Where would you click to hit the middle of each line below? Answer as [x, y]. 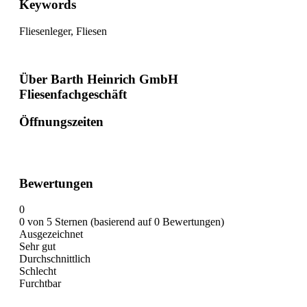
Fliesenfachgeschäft [73, 94]
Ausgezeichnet [51, 234]
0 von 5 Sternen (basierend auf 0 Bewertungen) [122, 222]
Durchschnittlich [55, 259]
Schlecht [38, 271]
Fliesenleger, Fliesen [63, 31]
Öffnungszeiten [61, 122]
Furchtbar [40, 284]
